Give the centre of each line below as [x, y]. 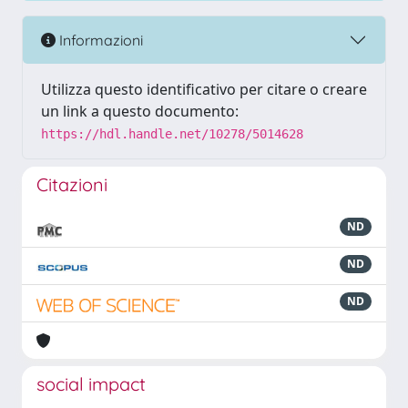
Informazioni [99, 40]
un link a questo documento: [140, 111]
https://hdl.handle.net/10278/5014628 [172, 134]
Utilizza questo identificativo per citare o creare [204, 89]
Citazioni [72, 184]
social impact [91, 384]
